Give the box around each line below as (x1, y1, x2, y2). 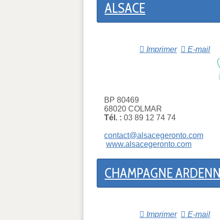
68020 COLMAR (104, 105, 162, 113)
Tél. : (104, 113, 122, 122)
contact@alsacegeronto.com (104, 131, 203, 140)
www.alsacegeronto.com (106, 140, 192, 149)
